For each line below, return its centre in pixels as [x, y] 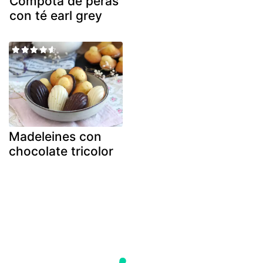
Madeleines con [55, 137]
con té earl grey [56, 15]
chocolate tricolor [61, 151]
